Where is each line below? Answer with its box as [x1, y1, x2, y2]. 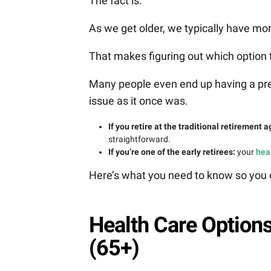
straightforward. [108, 134, 171, 145]
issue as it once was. [89, 94, 188, 108]
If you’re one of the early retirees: [108, 147, 235, 157]
